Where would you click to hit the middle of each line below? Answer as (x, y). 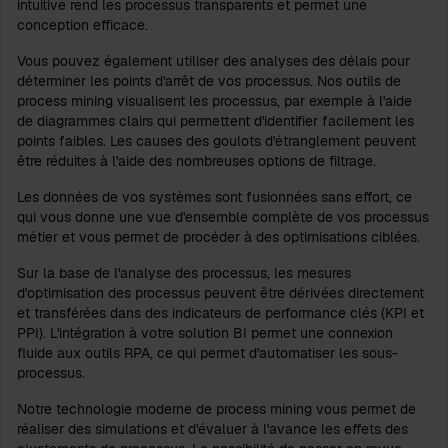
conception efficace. (82, 25)
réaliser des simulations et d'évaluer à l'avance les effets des (212, 429)
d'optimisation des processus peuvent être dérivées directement (220, 293)
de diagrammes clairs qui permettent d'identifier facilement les (215, 121)
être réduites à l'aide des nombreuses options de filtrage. (196, 161)
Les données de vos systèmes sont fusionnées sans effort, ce (214, 197)
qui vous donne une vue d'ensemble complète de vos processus (223, 217)
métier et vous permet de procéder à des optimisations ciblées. (218, 237)
